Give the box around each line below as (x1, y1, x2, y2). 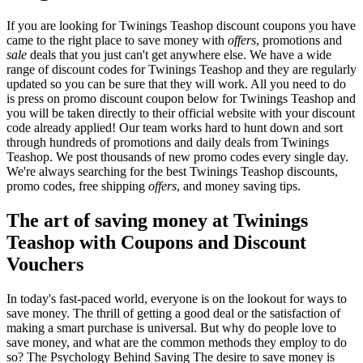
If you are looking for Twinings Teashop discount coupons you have (6, 19, 356, 33)
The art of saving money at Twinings (6, 210, 308, 232)
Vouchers (6, 254, 83, 275)
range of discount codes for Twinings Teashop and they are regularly (6, 62, 357, 77)
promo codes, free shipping (6, 179, 148, 194)
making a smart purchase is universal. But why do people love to (6, 321, 336, 335)
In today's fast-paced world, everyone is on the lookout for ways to (6, 292, 347, 306)
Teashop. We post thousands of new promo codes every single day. (6, 150, 348, 164)
